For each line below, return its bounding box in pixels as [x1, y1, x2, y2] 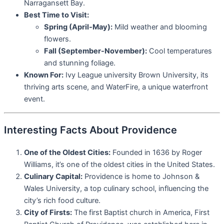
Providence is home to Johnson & [82, 171, 199, 181]
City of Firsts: [24, 207, 72, 217]
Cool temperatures [147, 46, 212, 56]
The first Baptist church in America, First [72, 207, 209, 217]
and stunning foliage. [44, 58, 115, 68]
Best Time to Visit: [24, 10, 89, 20]
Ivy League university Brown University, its [63, 70, 208, 80]
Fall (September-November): [44, 46, 147, 56]
